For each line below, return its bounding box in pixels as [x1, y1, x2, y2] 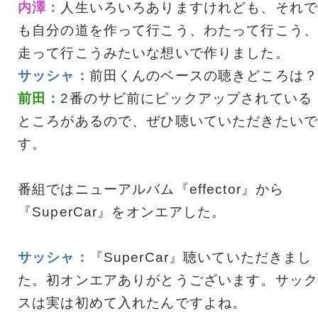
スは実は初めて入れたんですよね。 [18, 295, 247, 310]
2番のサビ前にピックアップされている [60, 90, 312, 106]
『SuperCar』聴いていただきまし [89, 249, 312, 265]
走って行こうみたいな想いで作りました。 [18, 45, 290, 60]
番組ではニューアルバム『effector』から [18, 181, 285, 197]
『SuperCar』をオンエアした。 [18, 204, 226, 219]
